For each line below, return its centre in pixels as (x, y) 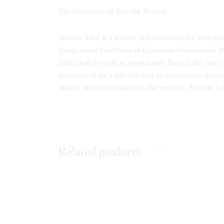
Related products (99, 152)
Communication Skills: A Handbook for (120, 206)
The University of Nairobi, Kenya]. (113, 11)
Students (72, 215)
